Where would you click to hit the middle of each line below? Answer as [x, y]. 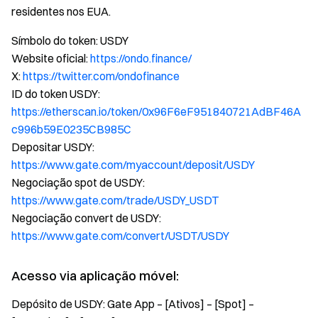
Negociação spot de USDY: [78, 182]
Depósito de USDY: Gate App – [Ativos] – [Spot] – [133, 304]
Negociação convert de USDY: [86, 218]
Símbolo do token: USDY [70, 40]
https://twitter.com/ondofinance [101, 76]
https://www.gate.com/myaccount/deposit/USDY [133, 165]
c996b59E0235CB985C [71, 129]
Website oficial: [51, 58]
